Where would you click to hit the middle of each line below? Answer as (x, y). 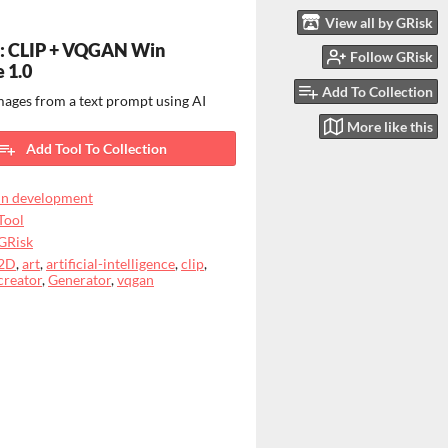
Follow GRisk (391, 57)
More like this (390, 126)
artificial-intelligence (110, 264)
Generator (79, 280)
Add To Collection (377, 92)
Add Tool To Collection (96, 148)
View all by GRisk (379, 22)
